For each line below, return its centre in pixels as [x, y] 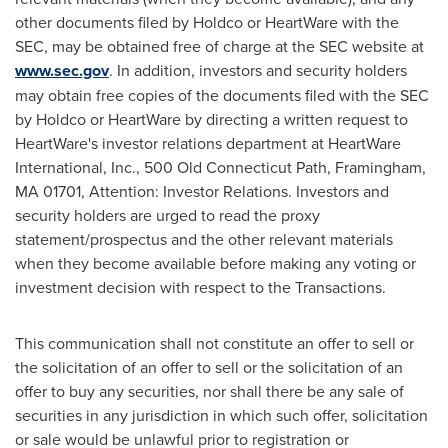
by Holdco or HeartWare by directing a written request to [211, 119]
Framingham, [380, 167]
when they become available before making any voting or [215, 263]
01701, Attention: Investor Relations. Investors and [214, 191]
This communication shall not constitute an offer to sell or [214, 343]
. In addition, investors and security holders [258, 70]
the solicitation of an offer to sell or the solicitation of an [209, 367]
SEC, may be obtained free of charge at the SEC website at [219, 46]
